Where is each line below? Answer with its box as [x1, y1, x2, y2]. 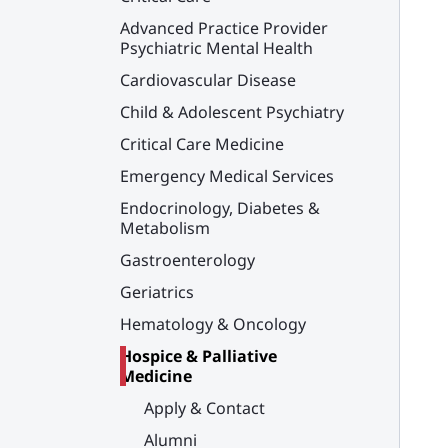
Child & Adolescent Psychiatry [120, 101, 344, 123]
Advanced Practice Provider [120, 17, 328, 39]
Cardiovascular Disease [120, 69, 296, 91]
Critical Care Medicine [120, 133, 284, 155]
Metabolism [120, 217, 210, 239]
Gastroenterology [120, 249, 255, 271]
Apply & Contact [144, 397, 265, 419]
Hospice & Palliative [120, 345, 277, 367]
